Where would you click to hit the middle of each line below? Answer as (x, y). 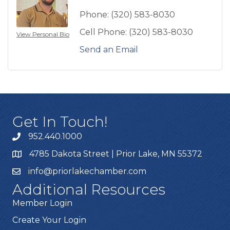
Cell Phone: (103, 32)
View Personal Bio (43, 34)
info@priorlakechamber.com (87, 171)
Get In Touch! (60, 122)
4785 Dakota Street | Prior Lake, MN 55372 (116, 154)
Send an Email (109, 50)
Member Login (42, 203)
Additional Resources (89, 190)
